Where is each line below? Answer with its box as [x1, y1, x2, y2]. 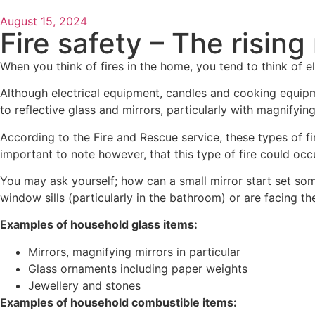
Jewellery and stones [28, 278, 141, 292]
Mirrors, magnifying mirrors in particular [28, 244, 240, 259]
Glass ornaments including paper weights [28, 261, 247, 276]
